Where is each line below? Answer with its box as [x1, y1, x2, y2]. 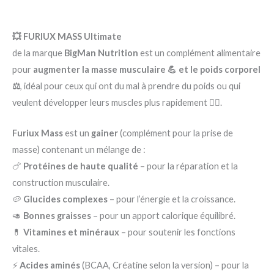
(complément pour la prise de [118, 128, 233, 139]
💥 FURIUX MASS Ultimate [12, 31, 122, 42]
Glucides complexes [23, 194, 108, 205]
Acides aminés [20, 260, 80, 271]
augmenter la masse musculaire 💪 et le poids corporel [33, 64, 261, 75]
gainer [91, 128, 118, 139]
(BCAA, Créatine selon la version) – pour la [80, 260, 249, 271]
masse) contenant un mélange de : [12, 144, 146, 155]
